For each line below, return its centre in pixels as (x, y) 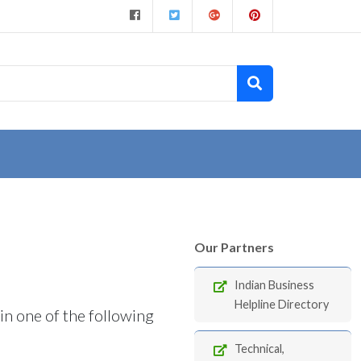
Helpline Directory (282, 304)
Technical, (259, 349)
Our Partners (234, 247)
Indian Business (274, 285)
